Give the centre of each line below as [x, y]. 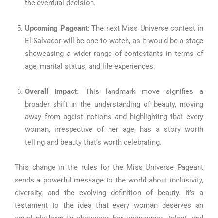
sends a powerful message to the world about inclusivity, [109, 180]
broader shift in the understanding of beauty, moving [114, 104]
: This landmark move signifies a [140, 91]
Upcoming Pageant [56, 28]
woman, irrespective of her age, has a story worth [114, 129]
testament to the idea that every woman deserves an [109, 205]
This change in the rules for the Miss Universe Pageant [109, 167]
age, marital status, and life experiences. [90, 66]
